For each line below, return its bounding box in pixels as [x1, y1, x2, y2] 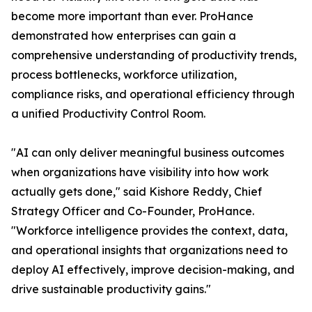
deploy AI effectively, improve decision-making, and [11, 263, 295, 276]
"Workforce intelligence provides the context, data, [11, 224, 288, 237]
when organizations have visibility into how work [11, 165, 269, 179]
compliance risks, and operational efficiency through [11, 87, 295, 101]
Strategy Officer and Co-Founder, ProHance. [11, 204, 254, 218]
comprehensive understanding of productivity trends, [11, 48, 297, 62]
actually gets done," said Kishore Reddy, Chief [11, 185, 262, 198]
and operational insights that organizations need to [11, 243, 288, 257]
